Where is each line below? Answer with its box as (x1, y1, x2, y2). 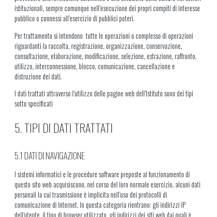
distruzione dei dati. (15, 71, 62, 81)
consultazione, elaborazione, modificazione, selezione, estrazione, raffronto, (15, 50, 197, 61)
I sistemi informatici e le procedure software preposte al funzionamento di (15, 169, 190, 180)
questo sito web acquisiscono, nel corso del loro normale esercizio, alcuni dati (15, 179, 201, 190)
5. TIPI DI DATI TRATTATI (15, 119, 113, 137)
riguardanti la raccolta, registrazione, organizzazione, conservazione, (15, 40, 182, 51)
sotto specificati (15, 98, 53, 109)
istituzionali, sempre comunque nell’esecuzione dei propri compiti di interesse (15, 3, 200, 14)
